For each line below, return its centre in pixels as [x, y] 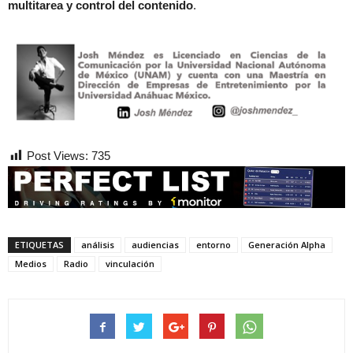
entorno [214, 245]
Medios [31, 264]
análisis [98, 245]
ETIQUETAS [39, 245]
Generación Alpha [287, 245]
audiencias [155, 245]
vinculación [130, 264]
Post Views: [58, 156]
